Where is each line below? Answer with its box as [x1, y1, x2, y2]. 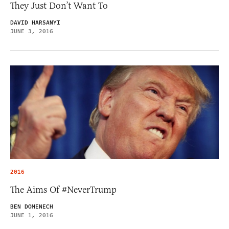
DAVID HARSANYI [10, 18, 60, 28]
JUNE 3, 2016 [10, 27, 53, 36]
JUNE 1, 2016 [10, 211, 53, 220]
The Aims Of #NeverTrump [10, 184, 117, 196]
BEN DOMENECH [10, 202, 53, 212]
